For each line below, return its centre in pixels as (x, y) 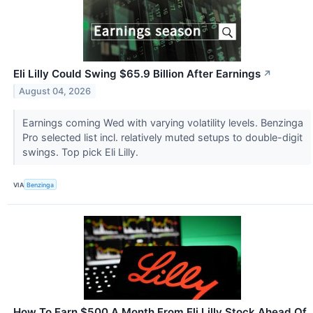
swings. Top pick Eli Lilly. (81, 152)
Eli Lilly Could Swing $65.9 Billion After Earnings (137, 74)
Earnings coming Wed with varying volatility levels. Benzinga (162, 123)
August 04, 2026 (55, 91)
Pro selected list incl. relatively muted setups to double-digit (162, 138)
